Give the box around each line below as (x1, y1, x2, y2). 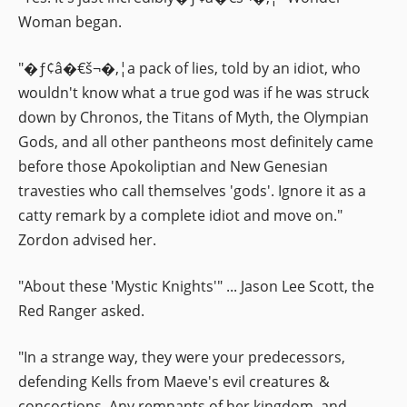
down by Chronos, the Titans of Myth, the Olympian (18, 106, 369, 127)
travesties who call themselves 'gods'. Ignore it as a (18, 180, 366, 201)
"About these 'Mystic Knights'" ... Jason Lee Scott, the (18, 275, 374, 296)
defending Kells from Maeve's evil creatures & (18, 371, 330, 392)
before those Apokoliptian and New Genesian (18, 155, 328, 176)
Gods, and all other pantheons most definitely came (18, 131, 373, 152)
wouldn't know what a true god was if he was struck (18, 82, 369, 103)
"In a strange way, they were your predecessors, (18, 346, 345, 367)
